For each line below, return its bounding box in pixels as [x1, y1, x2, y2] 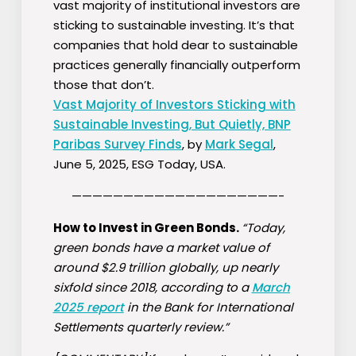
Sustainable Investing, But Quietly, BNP [52, 116, 291, 133]
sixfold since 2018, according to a [52, 279, 252, 296]
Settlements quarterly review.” [52, 319, 229, 336]
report [86, 299, 124, 316]
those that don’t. [52, 76, 154, 94]
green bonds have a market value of [52, 239, 269, 257]
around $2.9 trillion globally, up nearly [52, 259, 278, 277]
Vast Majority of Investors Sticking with [52, 96, 296, 114]
